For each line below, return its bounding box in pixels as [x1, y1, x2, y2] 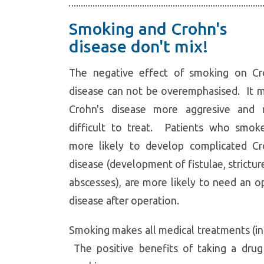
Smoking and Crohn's [69, 19, 227, 38]
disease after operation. [69, 194, 184, 206]
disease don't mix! [69, 37, 208, 55]
